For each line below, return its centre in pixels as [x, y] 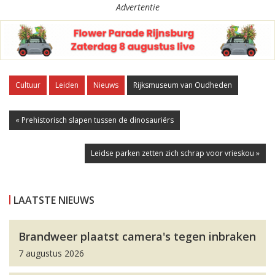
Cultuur [28, 85]
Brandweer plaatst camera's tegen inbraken [137, 237]
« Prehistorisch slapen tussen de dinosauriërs [95, 120]
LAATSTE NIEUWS [54, 200]
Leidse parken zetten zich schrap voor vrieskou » [175, 153]
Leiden [67, 85]
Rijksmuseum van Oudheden [183, 85]
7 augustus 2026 [51, 254]
